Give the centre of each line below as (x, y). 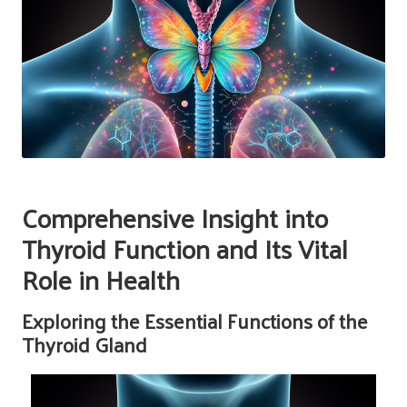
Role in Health (101, 278)
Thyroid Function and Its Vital (185, 248)
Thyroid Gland (84, 343)
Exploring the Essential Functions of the (195, 320)
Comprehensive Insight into (175, 217)
